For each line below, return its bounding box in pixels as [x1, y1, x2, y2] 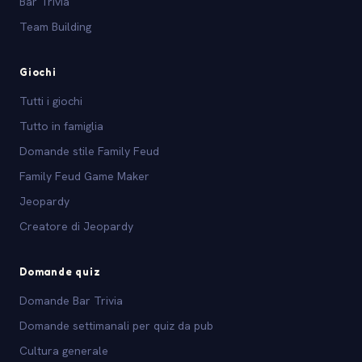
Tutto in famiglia [19, 118, 103, 133]
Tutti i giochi [19, 93, 82, 108]
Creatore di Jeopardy [19, 218, 133, 234]
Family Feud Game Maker [19, 168, 149, 183]
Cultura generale [19, 343, 108, 358]
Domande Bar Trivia [19, 293, 123, 308]
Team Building [19, 19, 91, 34]
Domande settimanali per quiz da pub [19, 318, 213, 333]
